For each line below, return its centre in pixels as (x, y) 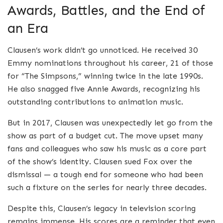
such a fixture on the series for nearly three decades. (107, 188)
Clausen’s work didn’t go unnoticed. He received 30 (103, 50)
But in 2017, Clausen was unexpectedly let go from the (110, 123)
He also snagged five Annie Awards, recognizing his (104, 89)
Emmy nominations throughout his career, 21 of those (110, 63)
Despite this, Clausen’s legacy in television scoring (102, 209)
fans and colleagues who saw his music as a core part (107, 149)
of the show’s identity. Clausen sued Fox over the (100, 162)
